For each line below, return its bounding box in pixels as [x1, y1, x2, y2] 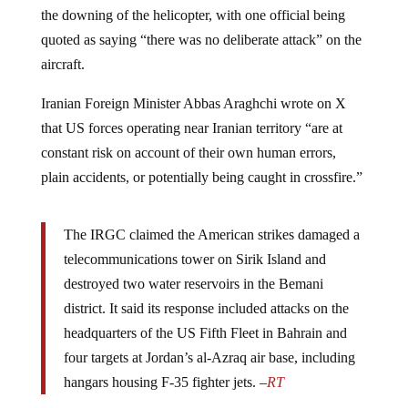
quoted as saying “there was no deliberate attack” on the [40, 32, 362, 48]
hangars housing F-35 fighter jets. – [63, 374, 267, 391]
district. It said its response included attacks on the [63, 301, 349, 317]
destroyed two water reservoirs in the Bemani [63, 276, 323, 292]
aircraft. [40, 56, 85, 73]
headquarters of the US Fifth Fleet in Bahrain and [63, 325, 347, 342]
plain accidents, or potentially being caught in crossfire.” [40, 169, 362, 186]
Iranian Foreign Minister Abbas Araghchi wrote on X [40, 96, 346, 112]
